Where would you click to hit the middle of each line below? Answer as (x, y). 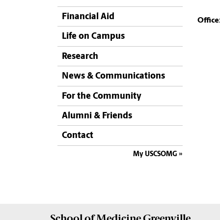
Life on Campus (93, 37)
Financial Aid (88, 17)
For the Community (102, 96)
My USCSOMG (155, 154)
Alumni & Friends (97, 116)
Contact (78, 136)
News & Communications (113, 77)
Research (80, 56)
